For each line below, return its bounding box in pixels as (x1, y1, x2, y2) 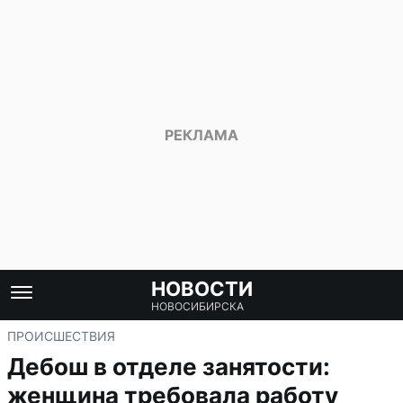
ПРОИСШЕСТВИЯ (7, 328, 115, 344)
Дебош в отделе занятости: (7, 353, 330, 381)
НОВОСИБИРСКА (150, 300, 244, 313)
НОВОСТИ (150, 277, 253, 300)
